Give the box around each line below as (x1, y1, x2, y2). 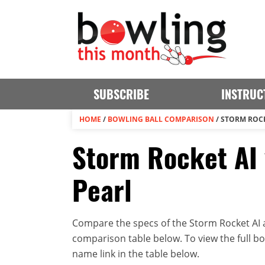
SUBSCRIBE (93, 85, 149, 103)
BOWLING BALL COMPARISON (108, 114, 214, 124)
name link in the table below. (72, 247, 199, 260)
